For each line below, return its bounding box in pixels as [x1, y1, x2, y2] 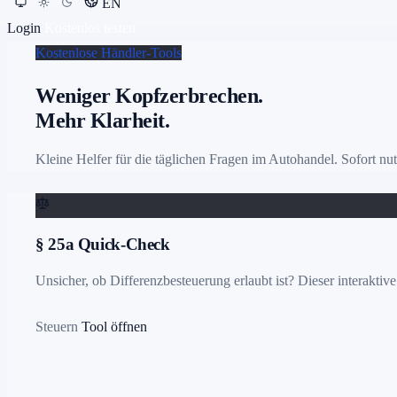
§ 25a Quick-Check [35, 234, 170, 253]
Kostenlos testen [44, 20, 136, 36]
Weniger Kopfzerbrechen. [35, 84, 263, 108]
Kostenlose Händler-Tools [35, 45, 182, 61]
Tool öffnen [82, 318, 147, 334]
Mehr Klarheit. [35, 109, 170, 133]
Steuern [35, 318, 78, 334]
